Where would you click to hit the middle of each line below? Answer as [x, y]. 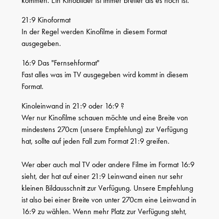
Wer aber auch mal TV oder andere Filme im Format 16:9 [108, 164]
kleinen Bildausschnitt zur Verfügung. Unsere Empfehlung [107, 188]
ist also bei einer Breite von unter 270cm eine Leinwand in [109, 199]
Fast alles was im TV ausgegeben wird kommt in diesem [105, 74]
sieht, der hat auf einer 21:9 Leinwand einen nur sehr [102, 176]
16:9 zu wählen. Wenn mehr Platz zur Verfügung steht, [104, 211]
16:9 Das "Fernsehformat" [60, 63]
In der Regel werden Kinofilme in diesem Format [94, 31]
